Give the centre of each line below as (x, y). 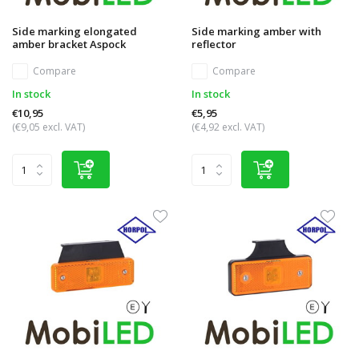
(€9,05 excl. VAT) (48, 127)
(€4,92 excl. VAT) (228, 127)
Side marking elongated (75, 32)
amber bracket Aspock (69, 44)
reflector (214, 44)
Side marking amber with (256, 32)
